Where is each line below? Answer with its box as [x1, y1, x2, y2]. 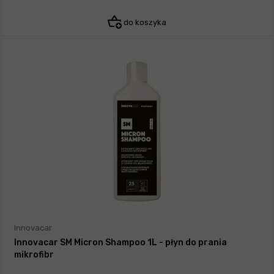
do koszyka [122, 18, 166, 28]
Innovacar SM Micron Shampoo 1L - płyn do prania [14, 237, 227, 248]
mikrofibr [14, 250, 54, 261]
